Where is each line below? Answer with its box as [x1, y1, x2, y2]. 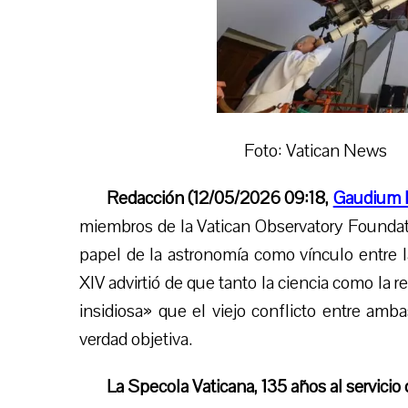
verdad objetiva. [79, 327, 192, 352]
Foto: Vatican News [244, 138, 387, 164]
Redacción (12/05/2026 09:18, [107, 186, 333, 211]
